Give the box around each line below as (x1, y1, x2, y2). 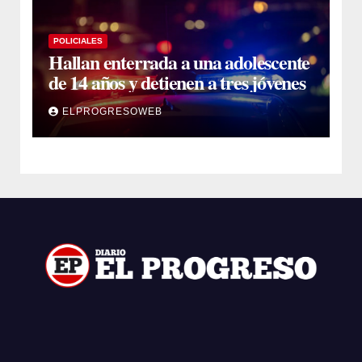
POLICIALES (53, 36, 103, 45)
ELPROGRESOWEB (62, 105, 162, 117)
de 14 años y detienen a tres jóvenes (48, 67, 305, 96)
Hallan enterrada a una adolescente (48, 47, 310, 76)
